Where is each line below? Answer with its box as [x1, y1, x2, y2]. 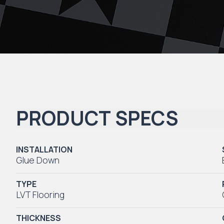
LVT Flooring [16, 188, 64, 200]
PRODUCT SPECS [16, 105, 178, 132]
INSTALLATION [16, 144, 72, 155]
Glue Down [16, 154, 59, 166]
